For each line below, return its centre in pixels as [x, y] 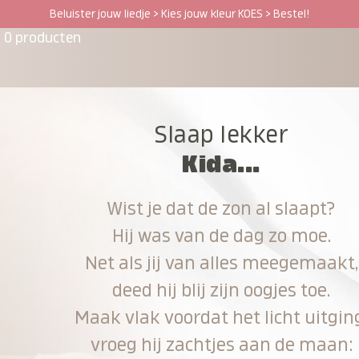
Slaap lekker [222, 134]
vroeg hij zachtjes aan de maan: [221, 345]
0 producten [43, 37]
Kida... [221, 164]
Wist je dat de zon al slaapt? [222, 208]
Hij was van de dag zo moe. [221, 236]
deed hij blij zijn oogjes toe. [222, 290]
